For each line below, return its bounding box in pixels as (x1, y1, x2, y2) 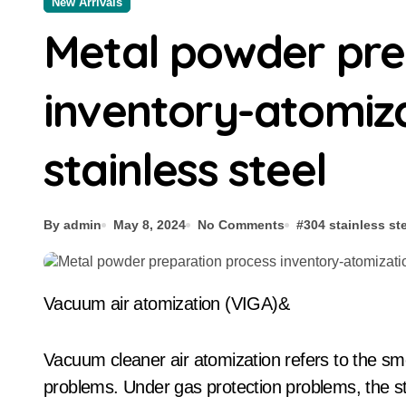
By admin (43, 217, 101, 232)
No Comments (198, 217, 285, 232)
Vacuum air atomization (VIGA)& (53, 294, 290, 314)
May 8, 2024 (113, 217, 186, 232)
